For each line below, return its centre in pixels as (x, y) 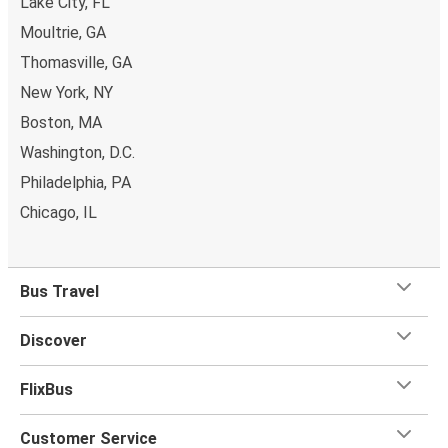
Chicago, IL (58, 212)
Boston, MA (61, 122)
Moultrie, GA (63, 32)
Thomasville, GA (76, 62)
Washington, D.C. (77, 152)
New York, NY (66, 92)
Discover (53, 340)
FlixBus (46, 389)
